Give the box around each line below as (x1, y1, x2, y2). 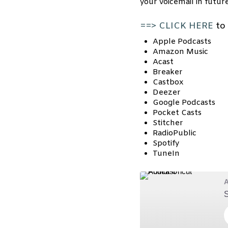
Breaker (152, 67, 183, 77)
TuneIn (152, 149, 180, 159)
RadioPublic (152, 128, 196, 138)
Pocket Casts (152, 108, 202, 118)
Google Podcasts (152, 98, 215, 108)
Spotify (152, 138, 179, 149)
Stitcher (152, 118, 183, 128)
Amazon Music (152, 47, 208, 57)
